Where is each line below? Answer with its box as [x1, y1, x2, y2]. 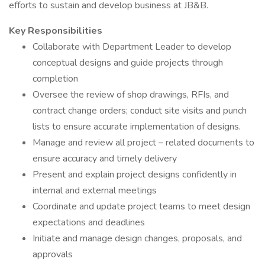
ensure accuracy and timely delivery [33, 152, 177, 165]
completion [33, 72, 78, 85]
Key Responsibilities [9, 24, 102, 37]
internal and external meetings [33, 184, 157, 197]
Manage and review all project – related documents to [33, 136, 254, 149]
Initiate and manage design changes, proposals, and [33, 232, 242, 245]
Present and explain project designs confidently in [33, 168, 237, 181]
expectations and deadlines [33, 216, 145, 229]
